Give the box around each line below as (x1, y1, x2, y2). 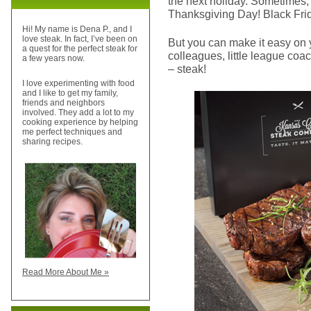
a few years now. (22, 53, 85, 64)
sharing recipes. (22, 137, 83, 147)
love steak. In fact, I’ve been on (22, 34, 137, 44)
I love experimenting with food (22, 78, 135, 89)
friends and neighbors (22, 98, 105, 108)
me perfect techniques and (22, 127, 122, 137)
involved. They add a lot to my (22, 108, 134, 118)
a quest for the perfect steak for (22, 44, 137, 54)
